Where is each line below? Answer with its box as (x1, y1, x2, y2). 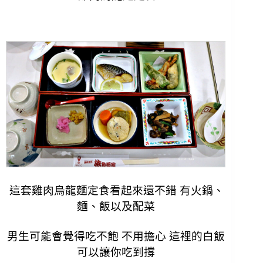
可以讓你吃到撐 (76, 245, 155, 258)
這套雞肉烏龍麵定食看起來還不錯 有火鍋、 (9, 184, 225, 197)
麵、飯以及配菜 (76, 200, 155, 213)
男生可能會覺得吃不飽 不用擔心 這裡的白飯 (6, 230, 225, 242)
